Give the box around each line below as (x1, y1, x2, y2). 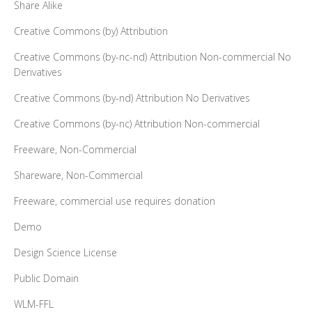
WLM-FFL (14, 297, 54, 311)
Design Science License (14, 245, 117, 259)
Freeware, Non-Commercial (14, 142, 136, 156)
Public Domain (14, 271, 79, 285)
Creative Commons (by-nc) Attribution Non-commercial (14, 116, 260, 130)
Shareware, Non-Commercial (14, 168, 143, 182)
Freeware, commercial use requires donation (14, 194, 215, 208)
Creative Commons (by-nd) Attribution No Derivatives (14, 91, 250, 104)
